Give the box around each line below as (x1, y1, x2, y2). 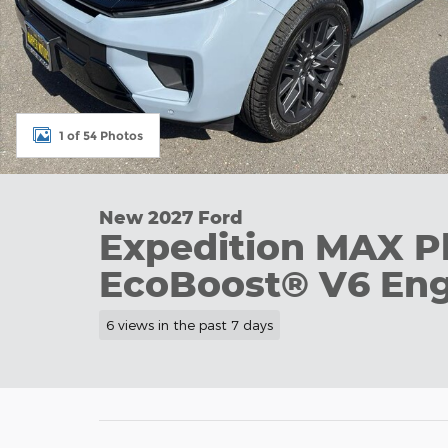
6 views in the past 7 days (105, 316, 273, 334)
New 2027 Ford (99, 206, 243, 229)
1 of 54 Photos (59, 127, 143, 143)
